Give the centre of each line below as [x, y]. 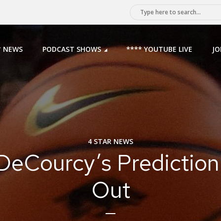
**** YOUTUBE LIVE [159, 49]
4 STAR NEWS [110, 141]
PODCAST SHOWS [72, 49]
